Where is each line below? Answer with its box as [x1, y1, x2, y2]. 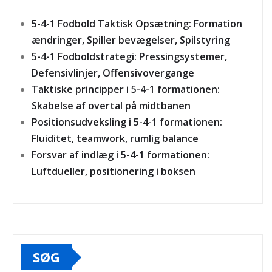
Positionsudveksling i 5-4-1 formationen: [32, 115, 222, 129]
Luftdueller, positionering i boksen [32, 165, 195, 178]
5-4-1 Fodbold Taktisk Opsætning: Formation [32, 17, 242, 31]
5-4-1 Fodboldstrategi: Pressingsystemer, [32, 50, 227, 64]
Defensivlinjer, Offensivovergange [32, 66, 194, 80]
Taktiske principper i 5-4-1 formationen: [32, 83, 220, 97]
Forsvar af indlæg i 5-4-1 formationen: [32, 148, 209, 162]
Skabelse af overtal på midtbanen [32, 99, 191, 113]
